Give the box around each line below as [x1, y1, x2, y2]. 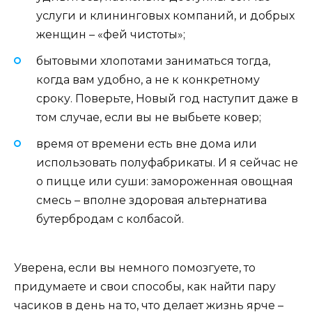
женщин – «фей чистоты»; [36, 27, 185, 41]
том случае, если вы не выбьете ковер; [36, 110, 261, 124]
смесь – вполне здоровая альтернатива [36, 193, 267, 207]
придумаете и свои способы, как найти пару [14, 280, 276, 294]
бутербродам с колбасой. [36, 212, 184, 226]
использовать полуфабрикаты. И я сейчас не [36, 155, 298, 169]
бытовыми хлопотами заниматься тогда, [36, 54, 270, 68]
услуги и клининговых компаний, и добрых [36, 8, 295, 22]
